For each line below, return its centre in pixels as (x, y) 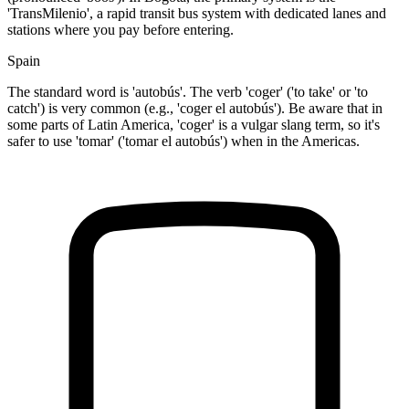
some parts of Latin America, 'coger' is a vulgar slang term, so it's (194, 125)
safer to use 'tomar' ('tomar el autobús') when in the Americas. (184, 142)
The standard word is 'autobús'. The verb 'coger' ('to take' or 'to (188, 92)
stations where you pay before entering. (121, 30)
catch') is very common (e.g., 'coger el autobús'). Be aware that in (195, 109)
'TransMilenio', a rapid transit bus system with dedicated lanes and (197, 14)
